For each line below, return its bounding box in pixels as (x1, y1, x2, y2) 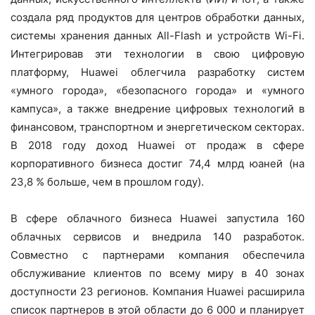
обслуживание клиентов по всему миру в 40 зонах (11, 266, 304, 281)
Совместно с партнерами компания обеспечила (11, 248, 304, 262)
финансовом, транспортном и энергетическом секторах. (11, 120, 304, 134)
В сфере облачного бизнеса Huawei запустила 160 (11, 212, 304, 226)
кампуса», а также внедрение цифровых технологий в (11, 102, 304, 116)
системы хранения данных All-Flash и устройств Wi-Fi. (11, 29, 304, 43)
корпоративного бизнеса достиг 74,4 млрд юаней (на (11, 157, 304, 171)
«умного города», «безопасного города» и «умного (11, 84, 304, 98)
